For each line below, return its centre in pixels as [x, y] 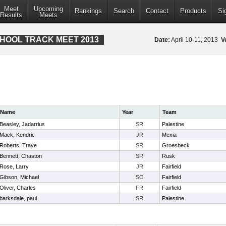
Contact [157, 11]
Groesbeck [176, 145]
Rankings [88, 11]
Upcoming [48, 9]
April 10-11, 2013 [195, 40]
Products [193, 11]
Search [124, 11]
